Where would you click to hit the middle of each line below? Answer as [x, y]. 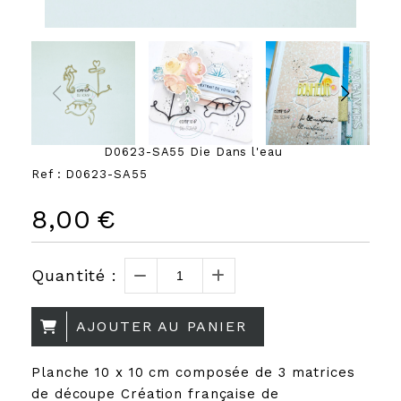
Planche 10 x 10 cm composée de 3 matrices [193, 372]
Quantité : [74, 275]
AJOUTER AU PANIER [162, 326]
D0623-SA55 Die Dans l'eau [193, 151]
